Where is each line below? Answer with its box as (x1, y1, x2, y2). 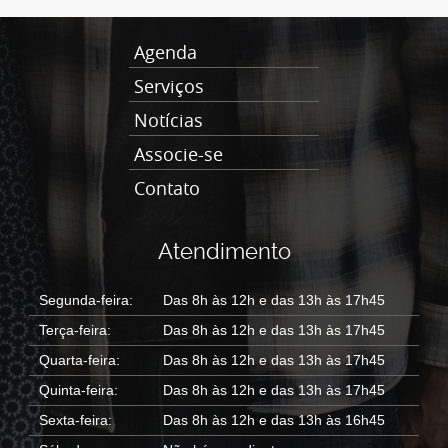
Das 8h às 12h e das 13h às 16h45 (163, 412, 385, 428)
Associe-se (134, 142, 223, 166)
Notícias (134, 108, 203, 132)
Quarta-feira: (39, 352, 120, 368)
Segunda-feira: (39, 292, 133, 308)
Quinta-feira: (39, 382, 118, 398)
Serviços (134, 74, 204, 98)
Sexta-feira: (39, 412, 112, 428)
